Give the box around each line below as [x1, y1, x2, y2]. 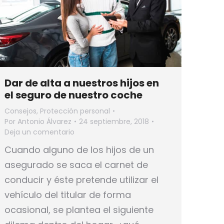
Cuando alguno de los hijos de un [4, 143, 154, 156]
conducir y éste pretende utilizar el [4, 173, 158, 186]
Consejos [4, 105, 36, 116]
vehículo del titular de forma [4, 188, 131, 201]
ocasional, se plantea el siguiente [4, 203, 153, 216]
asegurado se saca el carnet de [4, 158, 148, 171]
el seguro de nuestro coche [4, 87, 142, 102]
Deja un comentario [4, 126, 74, 137]
